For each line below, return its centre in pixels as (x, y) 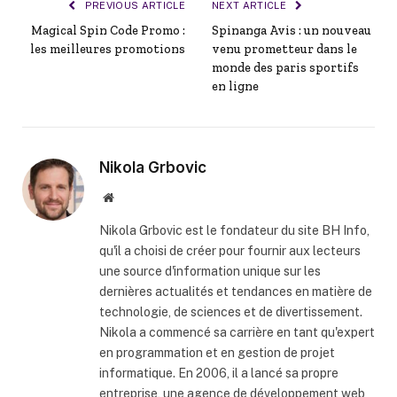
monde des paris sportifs (285, 67)
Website (132, 196)
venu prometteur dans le (284, 49)
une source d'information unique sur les (210, 271)
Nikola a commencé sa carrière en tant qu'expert (237, 332)
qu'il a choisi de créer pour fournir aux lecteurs (230, 250)
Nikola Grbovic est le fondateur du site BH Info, (234, 230)
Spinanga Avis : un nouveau (292, 30)
